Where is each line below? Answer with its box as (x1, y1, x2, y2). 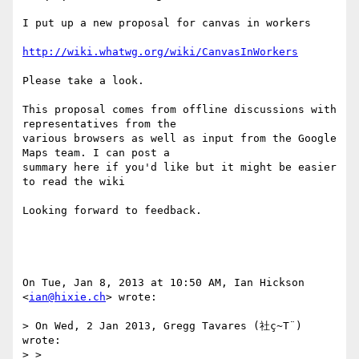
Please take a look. (22, 75, 144, 87)
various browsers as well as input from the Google (22, 132, 337, 145)
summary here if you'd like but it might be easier (22, 161, 337, 174)
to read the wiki (22, 175, 125, 188)
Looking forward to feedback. (22, 204, 202, 217)
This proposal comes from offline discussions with (22, 103, 337, 116)
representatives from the (22, 118, 176, 131)
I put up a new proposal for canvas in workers (22, 17, 311, 30)
